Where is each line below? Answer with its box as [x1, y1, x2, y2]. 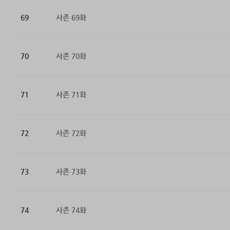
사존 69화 [55, 13, 86, 22]
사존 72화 [55, 129, 86, 138]
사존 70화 [55, 52, 86, 61]
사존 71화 [55, 90, 86, 99]
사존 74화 [55, 206, 86, 215]
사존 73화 [55, 167, 86, 176]
